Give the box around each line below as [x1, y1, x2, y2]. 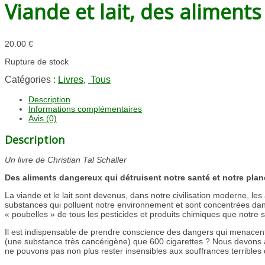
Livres [58, 74, 83, 85]
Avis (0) [28, 113, 57, 123]
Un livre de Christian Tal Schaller [5, 155, 127, 165]
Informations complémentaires [28, 104, 142, 114]
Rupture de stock [5, 56, 69, 66]
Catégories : [5, 74, 58, 85]
